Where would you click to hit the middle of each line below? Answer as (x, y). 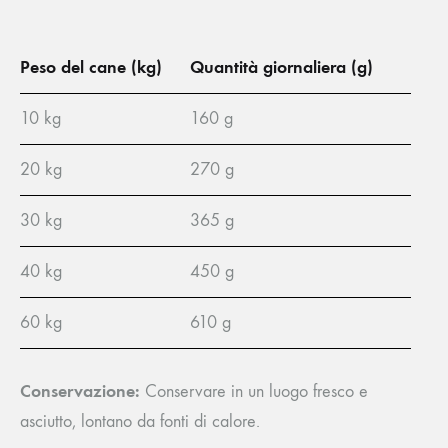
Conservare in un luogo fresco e (254, 392)
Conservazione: (80, 391)
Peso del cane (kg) (91, 67)
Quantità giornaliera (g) (281, 67)
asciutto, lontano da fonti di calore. (140, 422)
